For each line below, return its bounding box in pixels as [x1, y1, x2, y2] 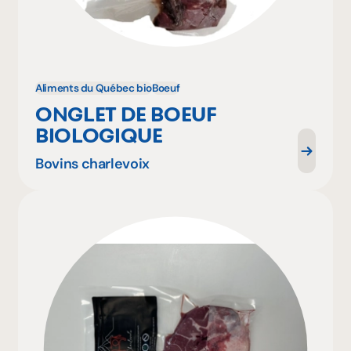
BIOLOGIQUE [35, 123, 163, 148]
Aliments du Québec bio [35, 81, 153, 96]
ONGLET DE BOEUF [35, 102, 216, 127]
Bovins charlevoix [35, 154, 150, 173]
